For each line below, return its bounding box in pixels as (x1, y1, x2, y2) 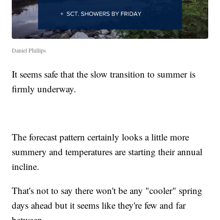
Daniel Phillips (12, 46, 47, 55)
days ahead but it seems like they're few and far (12, 199, 186, 212)
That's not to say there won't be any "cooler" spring (12, 184, 203, 197)
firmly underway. (12, 82, 77, 95)
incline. (12, 160, 40, 173)
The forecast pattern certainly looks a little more (12, 131, 190, 143)
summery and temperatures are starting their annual (12, 145, 203, 158)
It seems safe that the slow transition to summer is (12, 68, 196, 81)
